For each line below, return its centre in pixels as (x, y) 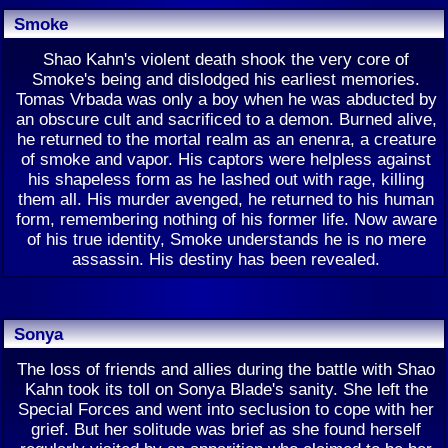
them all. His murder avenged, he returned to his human (226, 199)
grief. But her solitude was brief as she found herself (226, 429)
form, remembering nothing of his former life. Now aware (226, 219)
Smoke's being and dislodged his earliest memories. (226, 79)
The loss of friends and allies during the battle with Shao (226, 369)
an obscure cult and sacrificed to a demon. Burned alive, (226, 119)
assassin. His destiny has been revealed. (226, 259)
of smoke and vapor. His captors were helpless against (226, 159)
